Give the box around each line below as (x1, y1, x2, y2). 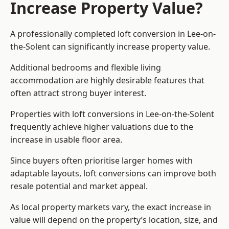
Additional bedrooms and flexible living (10, 62, 161, 74)
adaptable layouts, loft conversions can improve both (10, 168, 216, 179)
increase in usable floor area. (10, 134, 122, 146)
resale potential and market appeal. (10, 180, 148, 192)
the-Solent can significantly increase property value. (10, 41, 210, 53)
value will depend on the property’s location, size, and (10, 214, 218, 226)
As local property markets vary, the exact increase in (10, 201, 211, 213)
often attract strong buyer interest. (10, 87, 146, 99)
